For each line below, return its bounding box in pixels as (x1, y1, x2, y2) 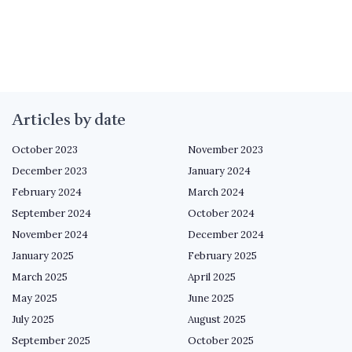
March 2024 (188, 185, 244, 199)
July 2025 (12, 312, 54, 326)
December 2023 (12, 163, 87, 178)
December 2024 (188, 227, 264, 241)
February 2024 (12, 185, 82, 199)
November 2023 (188, 142, 263, 156)
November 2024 (12, 227, 88, 241)
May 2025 (12, 291, 57, 305)
